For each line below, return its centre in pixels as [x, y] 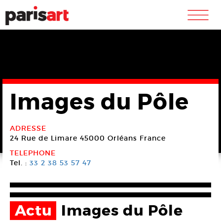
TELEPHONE [33, 153]
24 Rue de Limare [44, 138]
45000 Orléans [109, 138]
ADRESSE [28, 128]
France [153, 138]
